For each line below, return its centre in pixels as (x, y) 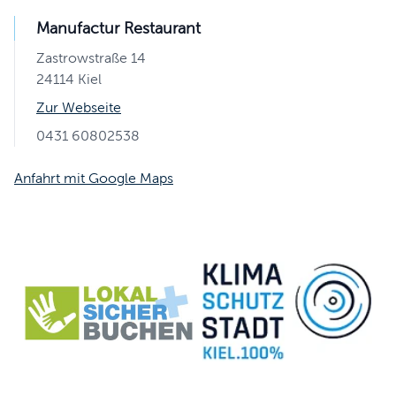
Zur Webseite (79, 107)
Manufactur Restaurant (118, 28)
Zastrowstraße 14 (91, 58)
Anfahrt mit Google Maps (94, 178)
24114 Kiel (69, 79)
